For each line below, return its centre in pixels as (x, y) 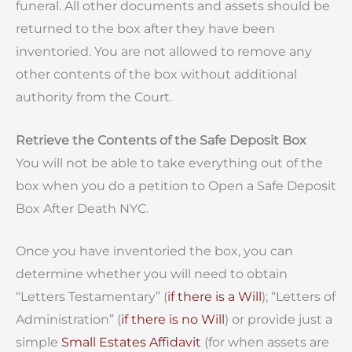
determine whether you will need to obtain (152, 274)
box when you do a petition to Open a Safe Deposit (176, 185)
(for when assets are (265, 343)
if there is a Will (214, 297)
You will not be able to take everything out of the (169, 163)
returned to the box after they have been (145, 29)
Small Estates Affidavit (131, 343)
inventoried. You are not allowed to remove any (164, 52)
